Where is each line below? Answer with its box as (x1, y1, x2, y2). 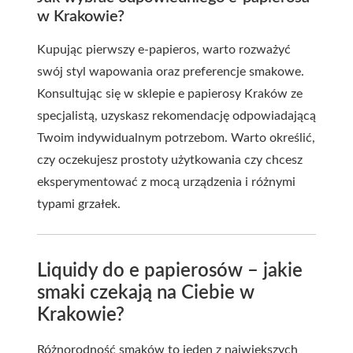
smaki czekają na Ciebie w (37, 283, 255, 303)
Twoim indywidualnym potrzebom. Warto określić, (37, 131, 315, 144)
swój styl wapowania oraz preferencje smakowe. (37, 65, 304, 78)
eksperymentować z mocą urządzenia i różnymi (37, 175, 295, 188)
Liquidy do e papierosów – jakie (37, 261, 303, 281)
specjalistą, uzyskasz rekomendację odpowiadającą (37, 109, 316, 122)
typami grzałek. (37, 197, 121, 210)
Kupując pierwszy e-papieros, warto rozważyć (37, 43, 291, 56)
